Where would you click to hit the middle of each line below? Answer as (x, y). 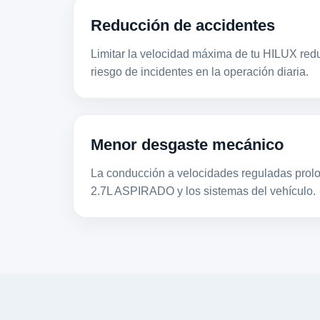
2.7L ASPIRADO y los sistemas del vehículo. (203, 191)
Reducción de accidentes (183, 25)
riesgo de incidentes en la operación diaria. (200, 72)
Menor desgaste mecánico (187, 145)
